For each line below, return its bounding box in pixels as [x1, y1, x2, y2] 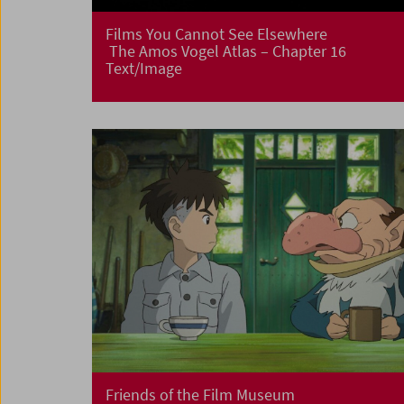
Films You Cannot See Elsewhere [106, 23, 327, 45]
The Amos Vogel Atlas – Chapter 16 [106, 41, 346, 62]
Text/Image [106, 58, 182, 79]
